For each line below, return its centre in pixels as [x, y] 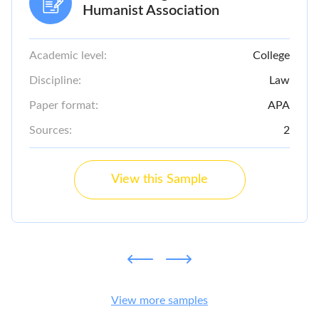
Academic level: [68, 56]
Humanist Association [151, 11]
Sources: [51, 130]
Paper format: [64, 105]
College [271, 56]
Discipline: [55, 80]
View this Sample [159, 179]
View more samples [159, 300]
